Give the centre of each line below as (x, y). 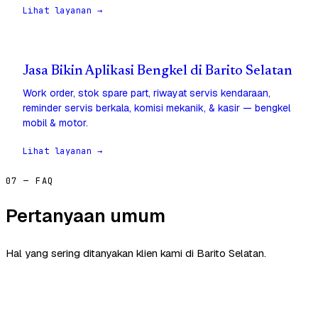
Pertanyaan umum (86, 216)
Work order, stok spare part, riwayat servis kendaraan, (147, 93)
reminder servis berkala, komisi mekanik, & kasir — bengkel (157, 108)
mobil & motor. (55, 123)
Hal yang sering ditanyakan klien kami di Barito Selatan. (136, 253)
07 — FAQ (30, 181)
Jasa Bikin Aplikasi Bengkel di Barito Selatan (158, 72)
